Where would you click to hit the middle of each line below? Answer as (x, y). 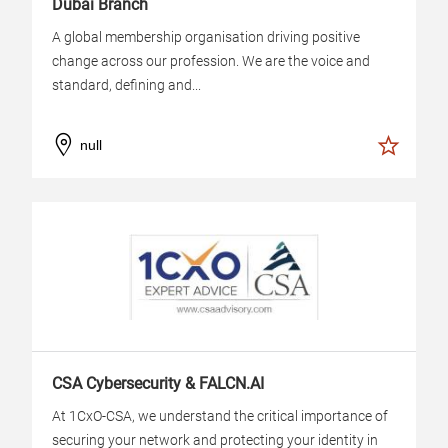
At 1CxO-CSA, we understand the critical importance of (220, 416)
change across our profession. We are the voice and (211, 61)
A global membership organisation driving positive (206, 37)
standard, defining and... (126, 85)
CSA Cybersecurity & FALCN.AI (158, 383)
